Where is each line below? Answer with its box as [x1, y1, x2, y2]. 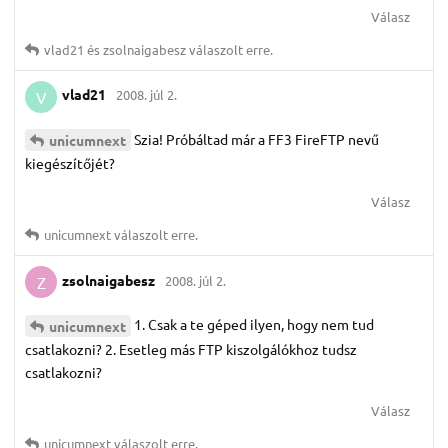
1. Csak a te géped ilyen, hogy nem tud [134, 315, 374, 334]
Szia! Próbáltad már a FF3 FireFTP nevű [134, 129, 379, 148]
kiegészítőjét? [25, 154, 115, 173]
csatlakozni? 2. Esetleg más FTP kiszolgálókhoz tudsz [25, 340, 357, 359]
